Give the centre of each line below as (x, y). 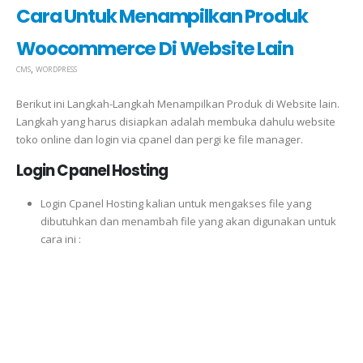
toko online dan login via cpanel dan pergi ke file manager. (160, 140)
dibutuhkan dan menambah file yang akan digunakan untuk (188, 221)
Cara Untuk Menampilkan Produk (162, 16)
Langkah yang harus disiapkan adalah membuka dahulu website (176, 122)
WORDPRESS (56, 70)
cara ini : (60, 239)
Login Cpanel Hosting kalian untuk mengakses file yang (175, 203)
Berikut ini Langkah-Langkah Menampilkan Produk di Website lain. (178, 104)
